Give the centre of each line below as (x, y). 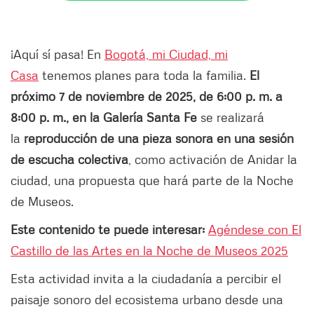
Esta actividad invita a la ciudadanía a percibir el (146, 278)
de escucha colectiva (69, 159)
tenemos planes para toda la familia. (142, 75)
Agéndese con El (255, 229)
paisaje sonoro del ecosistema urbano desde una (147, 299)
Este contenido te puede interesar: (109, 229)
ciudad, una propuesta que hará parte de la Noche (152, 180)
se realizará (231, 117)
